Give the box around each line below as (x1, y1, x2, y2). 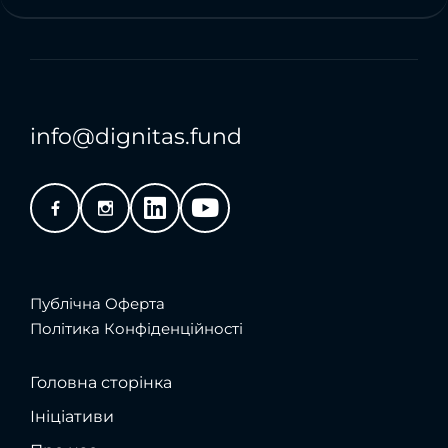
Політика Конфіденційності (30, 318, 243, 338)
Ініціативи (30, 406, 114, 426)
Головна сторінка (30, 372, 172, 392)
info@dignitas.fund (30, 122, 242, 150)
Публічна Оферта (30, 293, 165, 313)
